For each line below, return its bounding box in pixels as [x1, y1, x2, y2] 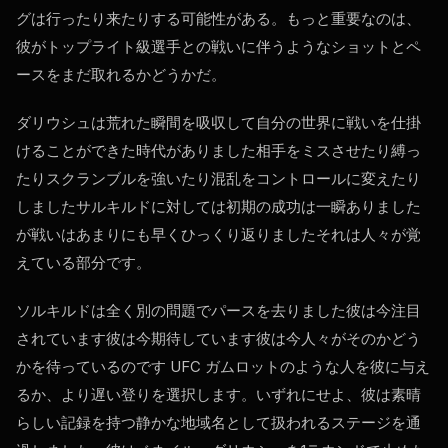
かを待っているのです [16, 357, 170, 377]
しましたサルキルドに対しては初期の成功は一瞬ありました [16, 197, 421, 217]
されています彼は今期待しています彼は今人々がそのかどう [16, 329, 421, 349]
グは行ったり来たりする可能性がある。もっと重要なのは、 [16, 9, 421, 29]
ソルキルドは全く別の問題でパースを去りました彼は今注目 [16, 301, 421, 321]
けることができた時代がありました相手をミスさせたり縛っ [16, 141, 421, 161]
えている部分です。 [16, 253, 151, 273]
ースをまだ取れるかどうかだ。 [16, 65, 226, 85]
